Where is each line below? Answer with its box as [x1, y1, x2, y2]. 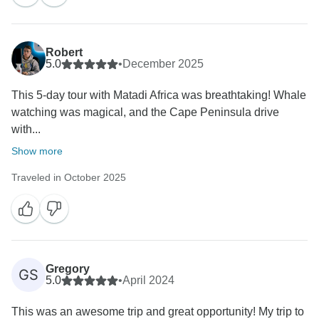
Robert [46, 46, 83, 59]
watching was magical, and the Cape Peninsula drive [11, 106, 279, 119]
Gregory [46, 263, 90, 276]
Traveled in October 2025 [11, 172, 126, 184]
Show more [11, 145, 63, 157]
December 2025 [122, 58, 204, 70]
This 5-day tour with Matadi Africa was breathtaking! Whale [11, 89, 306, 102]
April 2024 [122, 274, 174, 287]
